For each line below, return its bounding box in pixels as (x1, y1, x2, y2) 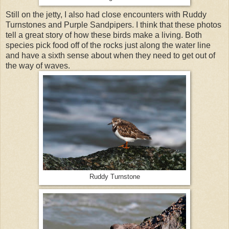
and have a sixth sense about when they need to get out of (6, 51, 215, 60)
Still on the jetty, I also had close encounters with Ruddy (6, 10, 207, 19)
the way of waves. (6, 61, 70, 70)
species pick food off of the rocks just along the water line (6, 40, 211, 50)
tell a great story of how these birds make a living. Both (6, 30, 202, 39)
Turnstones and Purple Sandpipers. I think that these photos (6, 20, 221, 29)
